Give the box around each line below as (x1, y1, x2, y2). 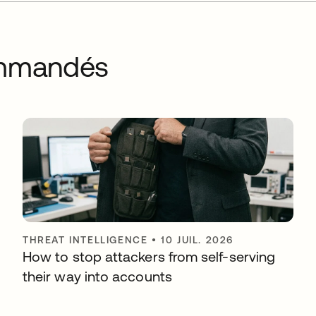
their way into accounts (23, 267, 172, 284)
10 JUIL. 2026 (161, 233, 234, 245)
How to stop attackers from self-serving (23, 248, 276, 265)
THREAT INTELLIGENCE (23, 233, 148, 245)
